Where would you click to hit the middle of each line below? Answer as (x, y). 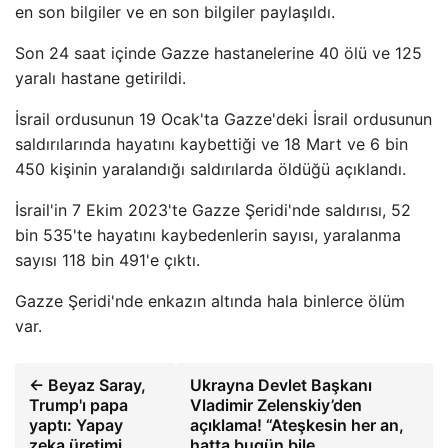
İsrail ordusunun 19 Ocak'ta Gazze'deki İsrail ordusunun (223, 119)
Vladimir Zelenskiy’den (275, 405)
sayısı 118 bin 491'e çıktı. (107, 260)
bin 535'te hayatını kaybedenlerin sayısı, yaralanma (208, 235)
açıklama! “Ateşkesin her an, (296, 425)
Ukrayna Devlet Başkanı (280, 385)
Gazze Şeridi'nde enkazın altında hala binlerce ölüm (210, 301)
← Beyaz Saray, (87, 385)
